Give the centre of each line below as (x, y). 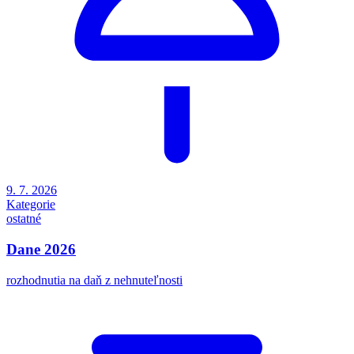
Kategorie (31, 205)
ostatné (24, 219)
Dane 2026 (41, 250)
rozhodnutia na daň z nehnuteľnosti (94, 280)
